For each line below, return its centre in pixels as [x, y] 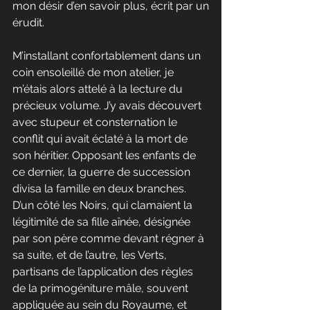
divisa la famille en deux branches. [101, 188]
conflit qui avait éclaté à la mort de [101, 138]
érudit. [28, 22]
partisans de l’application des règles [104, 271]
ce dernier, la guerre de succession [103, 172]
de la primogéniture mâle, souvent [102, 288]
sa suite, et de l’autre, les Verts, [91, 255]
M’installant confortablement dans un [108, 55]
